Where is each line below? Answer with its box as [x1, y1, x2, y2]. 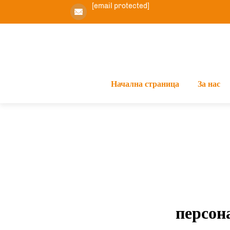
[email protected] [91, 2, 149, 10]
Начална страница [110, 79, 179, 89]
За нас [197, 79, 220, 89]
